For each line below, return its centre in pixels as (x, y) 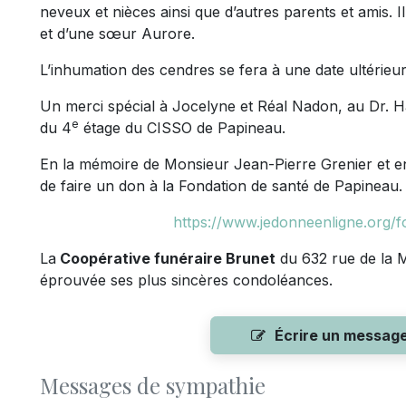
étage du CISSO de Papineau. (184, 128)
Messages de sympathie (153, 385)
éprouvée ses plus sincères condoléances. (186, 280)
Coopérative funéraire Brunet (166, 258)
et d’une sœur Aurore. (120, 34)
